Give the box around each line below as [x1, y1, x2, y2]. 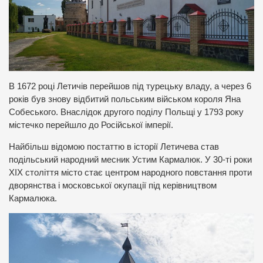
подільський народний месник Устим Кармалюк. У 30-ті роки [9, 154, 252, 164]
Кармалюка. [9, 193, 57, 203]
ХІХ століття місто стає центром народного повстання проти [9, 167, 252, 177]
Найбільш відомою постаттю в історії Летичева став [9, 141, 219, 151]
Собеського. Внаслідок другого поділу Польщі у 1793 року [9, 107, 244, 117]
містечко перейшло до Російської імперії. [9, 120, 173, 130]
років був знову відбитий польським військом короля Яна [9, 94, 241, 104]
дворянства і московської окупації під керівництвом [9, 180, 217, 190]
